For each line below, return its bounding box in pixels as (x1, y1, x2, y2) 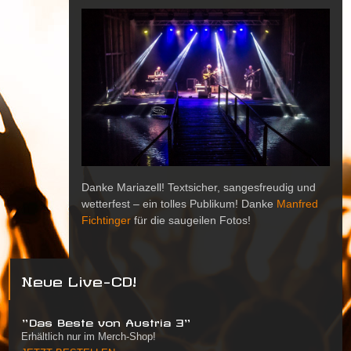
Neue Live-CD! (21, 273, 136, 285)
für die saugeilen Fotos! (131, 214, 251, 227)
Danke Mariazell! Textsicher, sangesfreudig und (81, 181, 316, 194)
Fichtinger (81, 214, 131, 227)
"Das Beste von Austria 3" (21, 317, 191, 326)
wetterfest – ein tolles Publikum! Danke (81, 197, 277, 211)
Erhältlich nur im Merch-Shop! (21, 331, 156, 343)
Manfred (277, 197, 318, 211)
